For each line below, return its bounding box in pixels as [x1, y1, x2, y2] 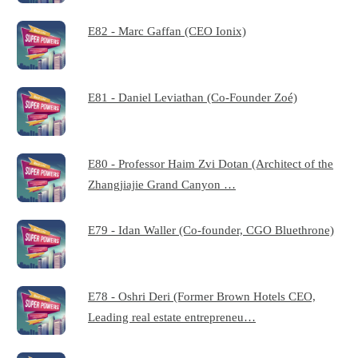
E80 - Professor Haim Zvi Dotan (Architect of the [88, 157, 334, 171]
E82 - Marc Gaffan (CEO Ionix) [88, 24, 247, 38]
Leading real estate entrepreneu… [88, 310, 257, 324]
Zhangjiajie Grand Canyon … [88, 177, 237, 192]
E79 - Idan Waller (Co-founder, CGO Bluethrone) [88, 223, 335, 237]
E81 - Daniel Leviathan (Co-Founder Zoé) [88, 90, 298, 105]
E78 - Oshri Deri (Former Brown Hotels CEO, [88, 289, 316, 304]
